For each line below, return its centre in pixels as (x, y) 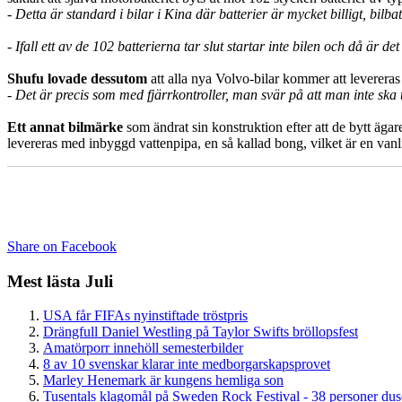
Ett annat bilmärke (67, 127)
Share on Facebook (62, 246)
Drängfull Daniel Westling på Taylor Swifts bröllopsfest (201, 332)
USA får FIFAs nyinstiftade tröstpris (145, 316)
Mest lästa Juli (60, 281)
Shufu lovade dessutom (77, 78)
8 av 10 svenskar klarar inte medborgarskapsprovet (187, 364)
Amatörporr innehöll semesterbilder (143, 348)
